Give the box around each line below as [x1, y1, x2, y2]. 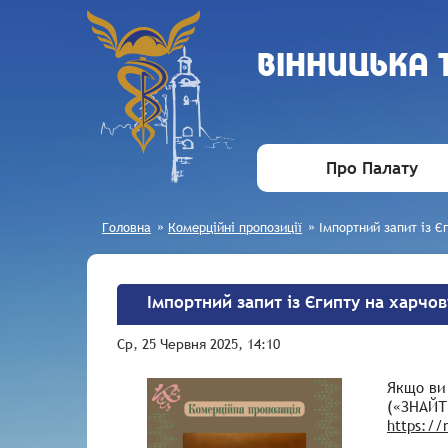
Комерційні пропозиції [168, 218, 302, 236]
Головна [102, 218, 151, 236]
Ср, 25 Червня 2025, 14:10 [117, 335, 280, 353]
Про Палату [326, 157, 418, 180]
